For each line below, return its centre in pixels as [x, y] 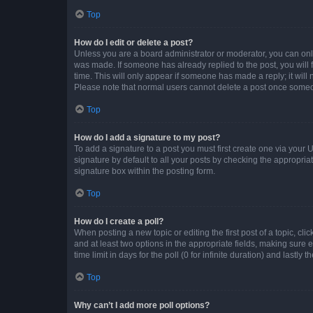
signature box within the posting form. [145, 171]
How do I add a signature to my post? [147, 137]
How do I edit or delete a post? [133, 42]
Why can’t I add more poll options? [142, 305]
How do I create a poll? [119, 221]
